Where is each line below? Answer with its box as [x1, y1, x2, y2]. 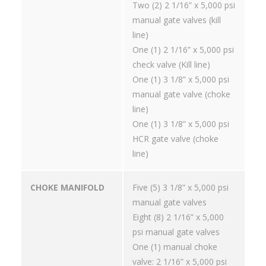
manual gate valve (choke [132, 88, 230, 100]
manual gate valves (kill [132, 14, 221, 26]
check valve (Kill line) [132, 59, 210, 71]
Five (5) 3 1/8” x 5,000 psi [132, 182, 229, 194]
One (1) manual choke [132, 241, 217, 253]
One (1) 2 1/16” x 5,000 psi [132, 44, 234, 56]
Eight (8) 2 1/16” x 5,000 [132, 211, 224, 223]
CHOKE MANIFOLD [30, 182, 104, 194]
